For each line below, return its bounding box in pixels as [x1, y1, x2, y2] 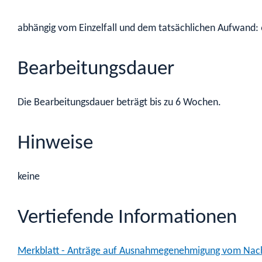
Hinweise [18, 133, 93, 154]
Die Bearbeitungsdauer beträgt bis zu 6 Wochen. [18, 97, 221, 108]
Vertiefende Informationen [18, 208, 237, 228]
